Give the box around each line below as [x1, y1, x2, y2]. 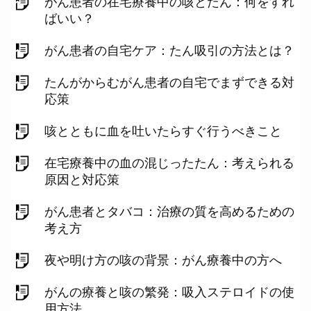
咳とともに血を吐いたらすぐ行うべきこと [44, 124, 282, 138]
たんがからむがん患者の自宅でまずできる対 [44, 76, 294, 90]
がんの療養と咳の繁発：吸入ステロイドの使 [44, 285, 294, 299]
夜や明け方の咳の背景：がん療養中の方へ [44, 253, 282, 267]
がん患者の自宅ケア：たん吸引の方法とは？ [44, 44, 294, 58]
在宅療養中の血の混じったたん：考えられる [44, 156, 294, 170]
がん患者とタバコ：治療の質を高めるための [44, 205, 294, 219]
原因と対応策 [44, 173, 119, 187]
